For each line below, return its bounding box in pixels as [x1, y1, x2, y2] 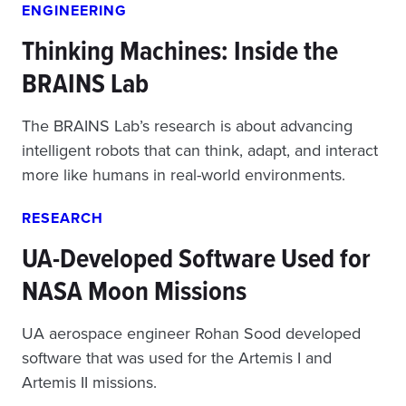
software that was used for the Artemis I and [22, 346, 332, 370]
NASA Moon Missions [22, 271, 246, 311]
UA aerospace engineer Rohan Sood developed [22, 322, 361, 345]
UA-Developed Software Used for [22, 238, 371, 278]
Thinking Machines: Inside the [22, 31, 338, 71]
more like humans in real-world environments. [22, 163, 345, 187]
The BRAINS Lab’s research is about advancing [22, 114, 353, 138]
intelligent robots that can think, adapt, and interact [22, 139, 378, 162]
